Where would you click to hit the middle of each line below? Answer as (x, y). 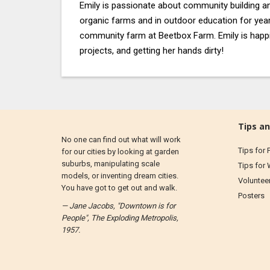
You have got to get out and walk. (119, 188)
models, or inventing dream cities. (120, 176)
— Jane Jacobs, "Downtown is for (118, 206)
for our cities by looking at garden (120, 152)
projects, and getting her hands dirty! (152, 51)
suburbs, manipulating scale (111, 164)
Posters (251, 196)
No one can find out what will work (121, 140)
